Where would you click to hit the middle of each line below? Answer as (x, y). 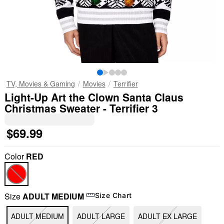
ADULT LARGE (101, 216)
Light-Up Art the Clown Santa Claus (94, 97)
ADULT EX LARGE (167, 216)
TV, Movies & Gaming (40, 83)
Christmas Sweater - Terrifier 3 (81, 108)
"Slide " (21, 207)
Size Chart (113, 195)
